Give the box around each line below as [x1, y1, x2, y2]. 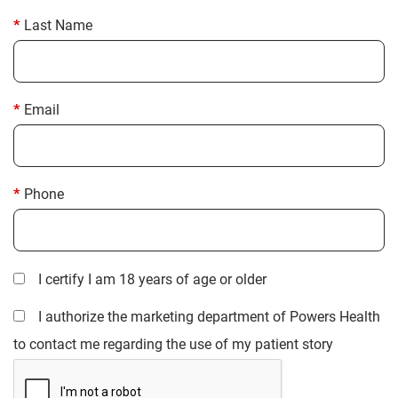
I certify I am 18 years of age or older [38, 270, 267, 288]
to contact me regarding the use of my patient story [13, 335, 333, 353]
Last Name [24, 16, 92, 34]
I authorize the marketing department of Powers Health [38, 307, 380, 325]
